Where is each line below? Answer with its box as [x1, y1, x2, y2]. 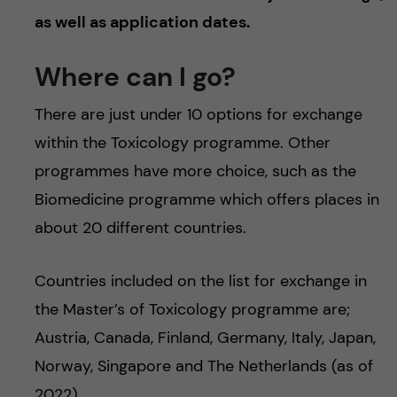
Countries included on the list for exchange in [34, 269, 367, 292]
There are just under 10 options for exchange [34, 103, 362, 125]
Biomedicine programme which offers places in [34, 188, 379, 210]
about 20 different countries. [34, 216, 246, 238]
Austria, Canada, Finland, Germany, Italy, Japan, [34, 326, 376, 348]
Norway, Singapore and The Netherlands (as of [34, 354, 373, 377]
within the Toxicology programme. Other [34, 131, 331, 153]
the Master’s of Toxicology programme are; [34, 298, 350, 320]
